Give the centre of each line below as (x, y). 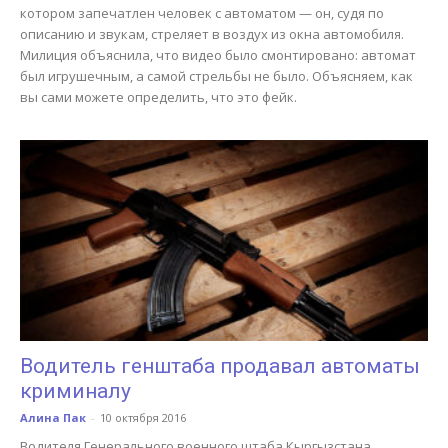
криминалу (75, 391)
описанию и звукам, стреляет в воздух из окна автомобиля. (212, 33)
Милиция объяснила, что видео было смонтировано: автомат (218, 54)
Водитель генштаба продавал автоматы (220, 366)
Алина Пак (53, 418)
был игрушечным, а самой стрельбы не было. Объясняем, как (216, 75)
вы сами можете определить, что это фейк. (158, 96)
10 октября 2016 (143, 418)
